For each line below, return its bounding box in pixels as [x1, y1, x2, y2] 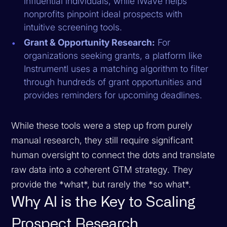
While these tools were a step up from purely [11, 120, 193, 131]
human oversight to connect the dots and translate [11, 149, 215, 160]
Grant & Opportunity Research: [24, 36, 156, 48]
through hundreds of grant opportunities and [24, 76, 202, 87]
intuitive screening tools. [24, 21, 123, 32]
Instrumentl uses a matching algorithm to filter [24, 63, 209, 74]
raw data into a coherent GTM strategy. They [11, 164, 194, 175]
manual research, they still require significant [11, 134, 194, 145]
